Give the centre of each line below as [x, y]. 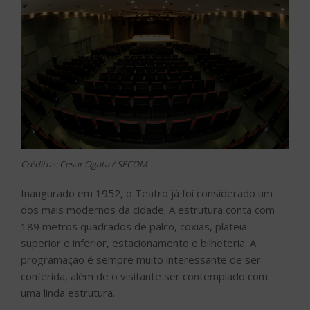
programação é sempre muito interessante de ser [141, 260]
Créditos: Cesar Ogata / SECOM [84, 164]
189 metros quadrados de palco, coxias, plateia [134, 227]
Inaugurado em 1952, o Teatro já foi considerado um [147, 193]
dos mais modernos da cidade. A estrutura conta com [148, 210]
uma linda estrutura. [68, 293]
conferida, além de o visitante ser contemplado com [144, 276]
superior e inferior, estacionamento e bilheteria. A [138, 243]
